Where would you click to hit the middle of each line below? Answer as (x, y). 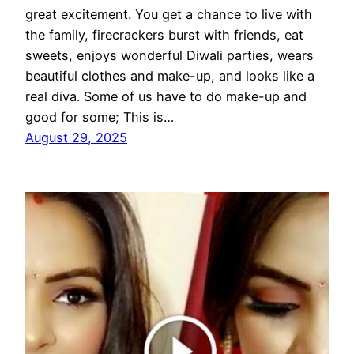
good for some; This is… (100, 117)
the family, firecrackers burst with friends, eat (164, 35)
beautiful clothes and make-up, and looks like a (170, 76)
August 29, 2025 (76, 138)
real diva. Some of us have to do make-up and (166, 97)
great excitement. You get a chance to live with (169, 15)
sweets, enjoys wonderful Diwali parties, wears (169, 56)
